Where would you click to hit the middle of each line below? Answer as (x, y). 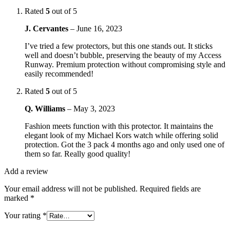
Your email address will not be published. (71, 188)
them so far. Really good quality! (78, 154)
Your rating (23, 215)
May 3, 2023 (94, 108)
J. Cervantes (47, 28)
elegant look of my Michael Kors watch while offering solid (121, 135)
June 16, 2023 (99, 28)
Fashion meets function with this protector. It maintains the (119, 126)
